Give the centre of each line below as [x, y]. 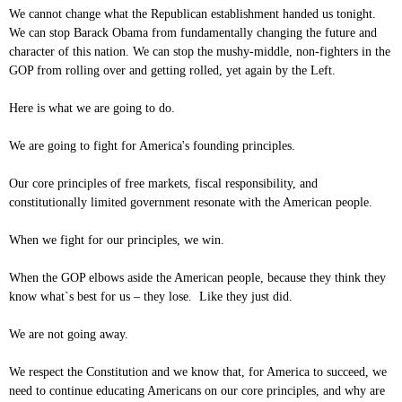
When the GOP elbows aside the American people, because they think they [197, 278]
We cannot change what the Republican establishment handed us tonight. [194, 14]
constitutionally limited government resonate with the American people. [191, 203]
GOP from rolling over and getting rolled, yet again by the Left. [174, 71]
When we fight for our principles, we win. [117, 240]
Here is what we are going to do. [94, 109]
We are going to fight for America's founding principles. [154, 146]
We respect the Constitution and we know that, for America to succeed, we [198, 372]
